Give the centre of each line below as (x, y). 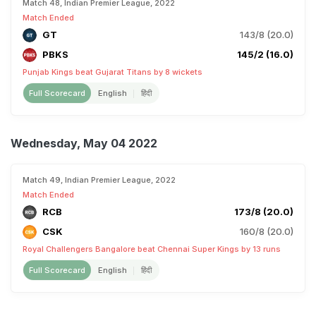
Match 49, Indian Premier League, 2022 (99, 180)
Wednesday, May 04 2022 (84, 143)
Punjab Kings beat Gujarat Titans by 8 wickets (113, 72)
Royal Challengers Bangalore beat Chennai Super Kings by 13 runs (152, 249)
